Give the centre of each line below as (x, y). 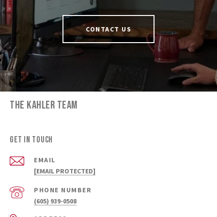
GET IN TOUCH (31, 140)
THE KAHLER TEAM (44, 105)
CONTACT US (108, 29)
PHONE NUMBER (63, 190)
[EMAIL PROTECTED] (65, 171)
